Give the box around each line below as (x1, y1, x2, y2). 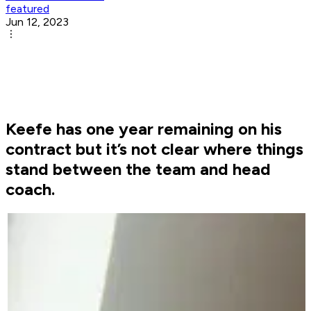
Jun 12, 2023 (6, 15, 69, 29)
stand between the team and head (6, 159, 271, 180)
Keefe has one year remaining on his (6, 119, 282, 140)
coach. (6, 179, 55, 200)
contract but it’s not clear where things (6, 139, 303, 160)
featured (6, 2, 49, 16)
